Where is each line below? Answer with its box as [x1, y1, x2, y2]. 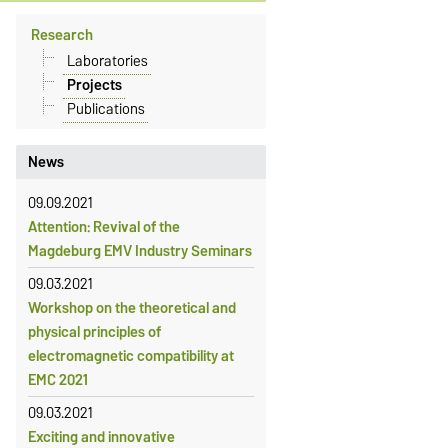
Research [31, 22, 94, 47]
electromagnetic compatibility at [27, 343, 234, 368]
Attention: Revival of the [27, 214, 180, 239]
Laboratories [66, 48, 148, 73]
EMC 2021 [27, 367, 88, 392]
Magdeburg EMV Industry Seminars [27, 238, 252, 263]
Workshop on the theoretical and [27, 295, 236, 320]
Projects [66, 72, 122, 97]
